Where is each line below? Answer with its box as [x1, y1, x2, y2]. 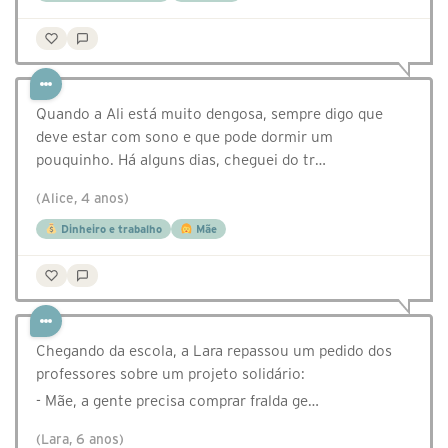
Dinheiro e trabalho [57, 223, 162, 236]
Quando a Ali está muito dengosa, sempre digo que [36, 105, 383, 123]
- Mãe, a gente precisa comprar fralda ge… [36, 392, 319, 410]
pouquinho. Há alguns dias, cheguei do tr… [36, 151, 326, 169]
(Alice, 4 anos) [36, 191, 129, 207]
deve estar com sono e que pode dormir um [36, 128, 333, 146]
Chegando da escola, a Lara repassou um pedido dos [36, 342, 392, 360]
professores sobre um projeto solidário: [36, 365, 305, 383]
